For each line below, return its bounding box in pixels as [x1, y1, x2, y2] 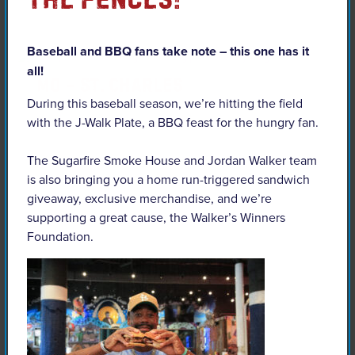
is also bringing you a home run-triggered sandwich [27, 170, 310, 188]
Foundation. [27, 227, 94, 245]
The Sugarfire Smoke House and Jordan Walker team [27, 151, 317, 169]
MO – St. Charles [36, 72, 184, 94]
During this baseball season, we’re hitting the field [27, 94, 303, 112]
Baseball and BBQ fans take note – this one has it [27, 42, 309, 60]
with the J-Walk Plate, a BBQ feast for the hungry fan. [27, 113, 319, 131]
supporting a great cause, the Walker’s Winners [27, 208, 285, 226]
